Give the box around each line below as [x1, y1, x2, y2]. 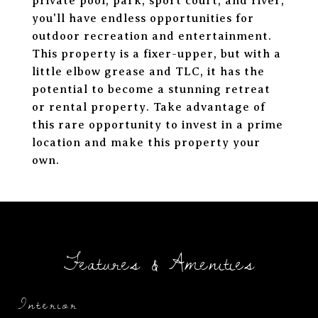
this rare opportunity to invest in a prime [32, 119, 283, 131]
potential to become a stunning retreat [32, 83, 270, 96]
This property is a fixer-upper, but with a [32, 48, 281, 60]
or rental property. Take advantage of [32, 101, 265, 114]
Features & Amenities [63, 244, 255, 281]
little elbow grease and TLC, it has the [32, 65, 265, 78]
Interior [18, 292, 78, 316]
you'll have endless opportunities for [32, 12, 254, 25]
